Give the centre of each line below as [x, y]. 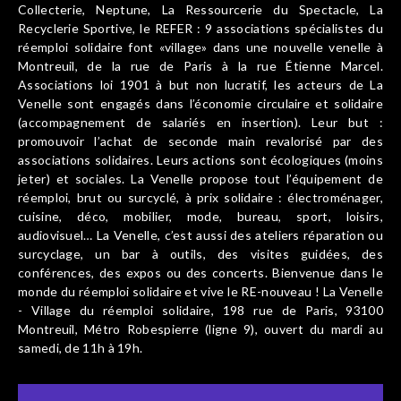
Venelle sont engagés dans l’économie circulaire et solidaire [200, 103]
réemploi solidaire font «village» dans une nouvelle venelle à [200, 47]
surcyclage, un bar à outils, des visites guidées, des [200, 254]
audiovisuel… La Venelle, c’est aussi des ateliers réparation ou [200, 235]
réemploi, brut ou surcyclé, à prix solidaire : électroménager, [200, 197]
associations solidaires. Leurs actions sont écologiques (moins [200, 160]
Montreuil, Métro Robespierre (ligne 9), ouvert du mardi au [200, 329]
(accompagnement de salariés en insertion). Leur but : [200, 122]
